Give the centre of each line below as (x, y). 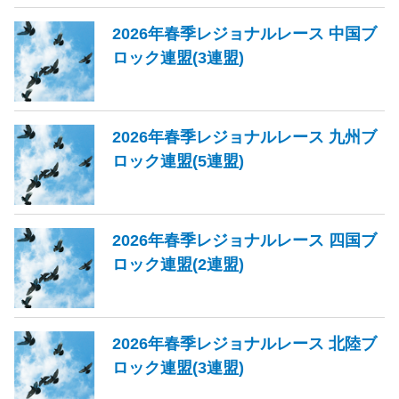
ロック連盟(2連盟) (178, 264)
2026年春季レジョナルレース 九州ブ (244, 136)
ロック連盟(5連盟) (178, 160)
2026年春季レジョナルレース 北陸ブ (244, 343)
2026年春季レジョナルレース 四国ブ (244, 240)
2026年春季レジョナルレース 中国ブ (244, 33)
